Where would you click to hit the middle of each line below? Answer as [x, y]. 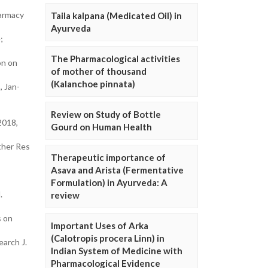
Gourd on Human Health [101, 127]
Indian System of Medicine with [117, 251]
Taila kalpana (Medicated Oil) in [116, 16]
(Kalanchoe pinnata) [93, 84]
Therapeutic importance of [108, 157]
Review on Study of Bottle [106, 114]
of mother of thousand [99, 71]
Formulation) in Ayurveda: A [109, 182]
